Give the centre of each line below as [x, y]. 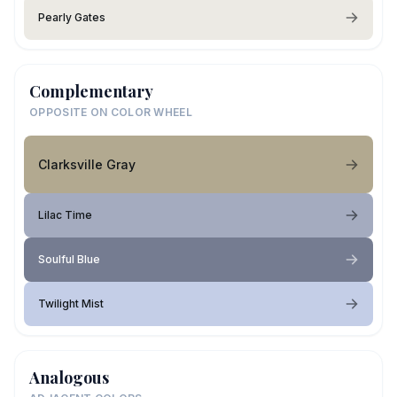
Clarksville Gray [87, 164]
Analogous [69, 378]
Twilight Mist [71, 304]
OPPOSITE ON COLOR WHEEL [111, 112]
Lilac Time [65, 215]
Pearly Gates [72, 17]
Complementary [91, 91]
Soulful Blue [69, 259]
